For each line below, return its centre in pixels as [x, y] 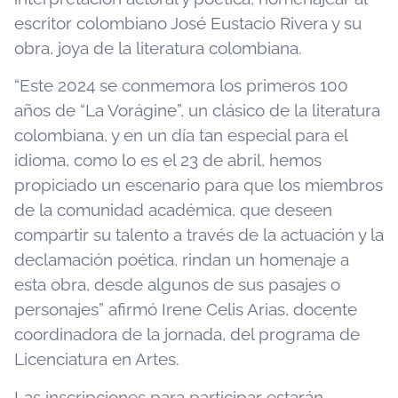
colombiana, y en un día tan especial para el [181, 135]
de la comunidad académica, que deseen [173, 210]
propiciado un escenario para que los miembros [199, 185]
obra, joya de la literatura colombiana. [158, 48]
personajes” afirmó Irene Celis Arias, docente [186, 310]
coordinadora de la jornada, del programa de [187, 334]
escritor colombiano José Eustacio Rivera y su [188, 24]
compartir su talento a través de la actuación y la [199, 235]
